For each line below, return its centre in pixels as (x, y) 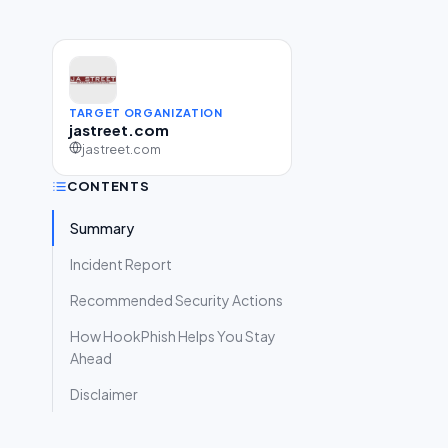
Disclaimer (104, 394)
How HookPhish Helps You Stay (173, 336)
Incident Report (121, 264)
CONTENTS (108, 186)
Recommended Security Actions (176, 300)
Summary (102, 228)
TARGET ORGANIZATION (146, 112)
